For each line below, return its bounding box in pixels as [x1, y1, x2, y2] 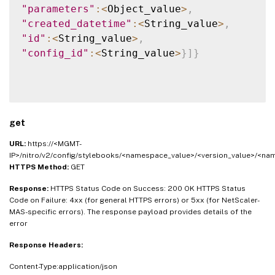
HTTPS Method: [9, 162, 71, 171]
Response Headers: [9, 240, 83, 249]
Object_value [107, 2, 181, 15]
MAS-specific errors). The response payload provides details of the [9, 207, 252, 216]
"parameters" [21, 2, 95, 15]
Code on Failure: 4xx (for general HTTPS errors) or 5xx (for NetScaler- [9, 195, 260, 204]
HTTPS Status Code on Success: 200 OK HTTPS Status [50, 184, 246, 193]
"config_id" [21, 47, 89, 59]
